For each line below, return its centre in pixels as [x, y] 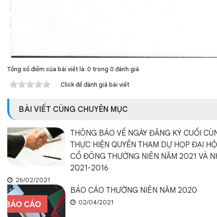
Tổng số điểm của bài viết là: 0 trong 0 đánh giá [73, 69]
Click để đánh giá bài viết [95, 85]
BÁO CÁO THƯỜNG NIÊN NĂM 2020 [134, 190]
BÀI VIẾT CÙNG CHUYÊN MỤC [73, 109]
